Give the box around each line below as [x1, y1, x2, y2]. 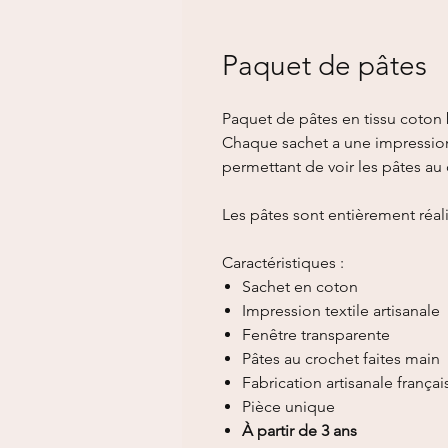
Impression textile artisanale [242, 301, 440, 320]
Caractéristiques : [222, 253, 344, 272]
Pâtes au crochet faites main [242, 349, 440, 368]
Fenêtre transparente [242, 325, 390, 344]
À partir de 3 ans [242, 421, 357, 440]
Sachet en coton [242, 277, 358, 296]
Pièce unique [242, 397, 335, 416]
